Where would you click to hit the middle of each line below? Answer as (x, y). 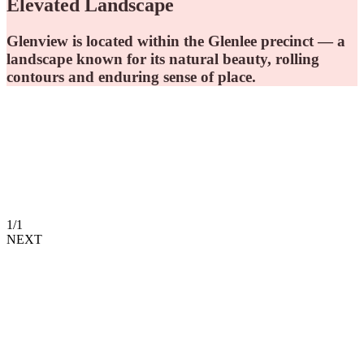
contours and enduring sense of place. (131, 77)
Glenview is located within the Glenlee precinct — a (176, 41)
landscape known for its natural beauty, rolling (163, 59)
